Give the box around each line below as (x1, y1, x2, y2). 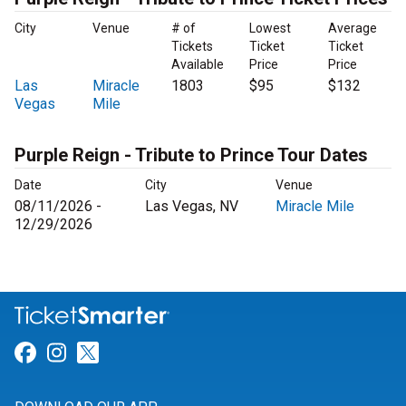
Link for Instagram (65, 340, 246, 366)
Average (327, 21, 377, 36)
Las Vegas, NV (145, 198, 238, 216)
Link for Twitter (98, 340, 246, 366)
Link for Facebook (35, 340, 210, 366)
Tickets (170, 39, 213, 54)
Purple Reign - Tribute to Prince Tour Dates (14, 144, 368, 167)
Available (170, 57, 224, 72)
